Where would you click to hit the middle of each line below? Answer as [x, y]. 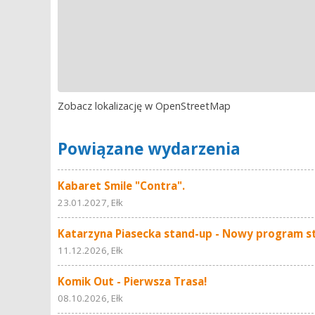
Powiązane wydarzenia [149, 149]
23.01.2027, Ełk [90, 203]
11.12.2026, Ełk [90, 251]
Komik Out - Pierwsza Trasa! [132, 282]
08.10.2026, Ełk [90, 298]
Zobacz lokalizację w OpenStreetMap [144, 106]
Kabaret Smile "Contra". [121, 186]
